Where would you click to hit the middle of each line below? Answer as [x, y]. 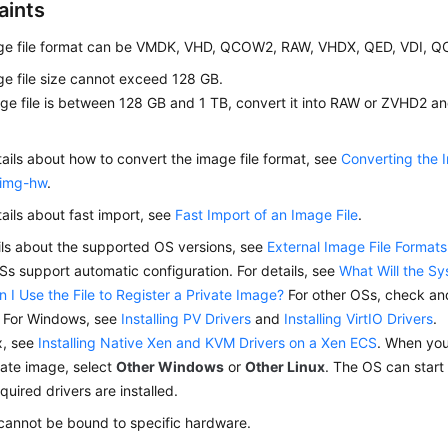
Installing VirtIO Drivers [359, 318]
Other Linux [285, 366]
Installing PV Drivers [186, 318]
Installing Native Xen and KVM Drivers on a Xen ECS [208, 342]
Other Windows [170, 366]
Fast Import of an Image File [267, 214]
